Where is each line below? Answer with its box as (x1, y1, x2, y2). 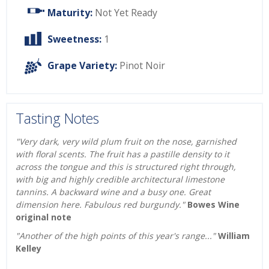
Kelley (16, 243, 41, 255)
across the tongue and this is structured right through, (16, 161, 236, 173)
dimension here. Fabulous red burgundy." (16, 199, 187, 211)
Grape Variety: (47, 59, 117, 73)
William (218, 230, 250, 242)
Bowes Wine (187, 199, 240, 211)
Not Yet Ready (95, 6, 157, 20)
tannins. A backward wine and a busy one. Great (16, 186, 211, 198)
